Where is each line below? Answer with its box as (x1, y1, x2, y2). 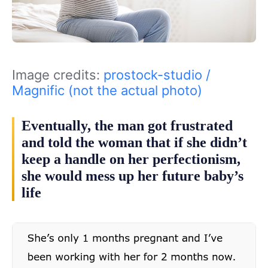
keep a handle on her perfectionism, (22, 151, 240, 167)
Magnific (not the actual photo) (12, 82, 202, 98)
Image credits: (12, 66, 103, 83)
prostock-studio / (103, 66, 211, 83)
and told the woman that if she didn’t (22, 134, 247, 150)
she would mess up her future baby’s (22, 167, 243, 184)
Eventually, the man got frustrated (22, 117, 233, 133)
